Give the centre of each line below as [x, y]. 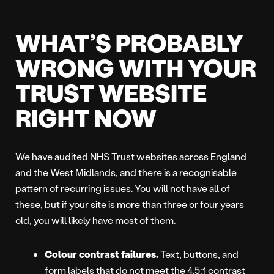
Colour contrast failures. [102, 254]
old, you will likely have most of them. [95, 220]
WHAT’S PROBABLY [129, 43]
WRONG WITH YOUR [136, 68]
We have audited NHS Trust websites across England [131, 157]
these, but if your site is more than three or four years [130, 204]
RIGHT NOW [86, 118]
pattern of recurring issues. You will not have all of [123, 188]
